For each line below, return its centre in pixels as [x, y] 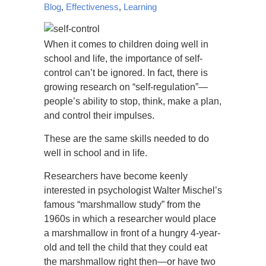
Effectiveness [92, 7]
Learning [140, 7]
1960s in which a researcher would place [130, 219]
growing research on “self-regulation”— [126, 87]
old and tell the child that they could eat [126, 247]
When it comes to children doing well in [126, 44]
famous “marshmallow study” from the [122, 205]
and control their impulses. [99, 115]
